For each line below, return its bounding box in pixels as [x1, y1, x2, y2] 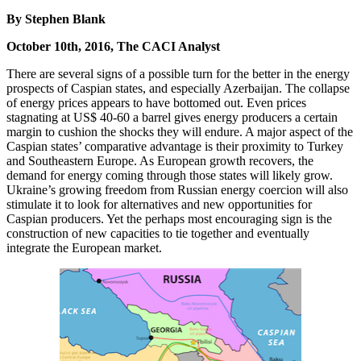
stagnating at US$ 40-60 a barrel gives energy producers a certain [6, 110, 338, 124]
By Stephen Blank [6, 11, 106, 26]
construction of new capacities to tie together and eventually [6, 226, 309, 240]
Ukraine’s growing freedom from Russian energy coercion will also [6, 182, 348, 197]
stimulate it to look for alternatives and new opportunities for [6, 197, 312, 211]
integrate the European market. [6, 240, 165, 255]
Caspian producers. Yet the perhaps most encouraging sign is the [6, 211, 332, 226]
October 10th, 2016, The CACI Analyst [6, 39, 220, 53]
